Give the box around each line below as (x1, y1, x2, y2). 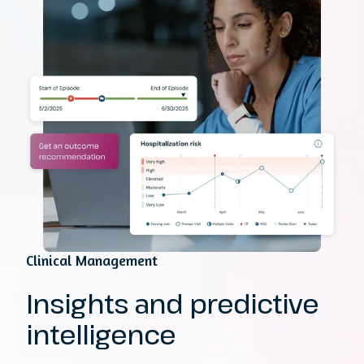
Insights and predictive (26, 285, 318, 321)
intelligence (26, 316, 176, 352)
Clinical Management (26, 250, 158, 269)
